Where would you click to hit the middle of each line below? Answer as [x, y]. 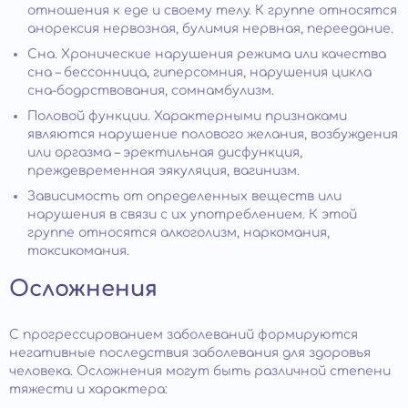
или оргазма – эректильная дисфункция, [165, 152]
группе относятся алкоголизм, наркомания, [178, 232]
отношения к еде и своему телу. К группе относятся [212, 10]
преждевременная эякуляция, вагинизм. [163, 170]
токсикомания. [78, 250]
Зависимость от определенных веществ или [184, 196]
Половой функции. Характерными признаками [187, 116]
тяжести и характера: [88, 389]
